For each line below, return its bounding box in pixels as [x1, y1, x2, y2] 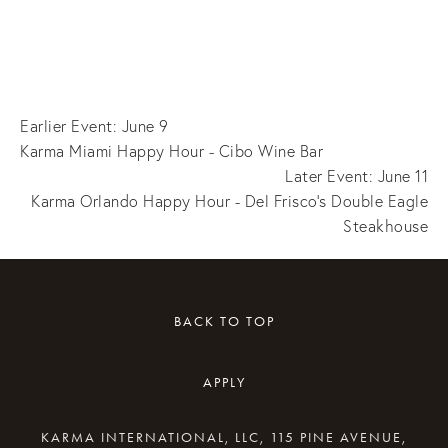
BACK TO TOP [173, 313, 275, 330]
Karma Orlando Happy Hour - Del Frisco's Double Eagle [31, 190, 428, 211]
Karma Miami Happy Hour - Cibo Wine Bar [20, 140, 323, 161]
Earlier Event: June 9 [20, 115, 169, 136]
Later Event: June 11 [285, 165, 428, 186]
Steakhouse [343, 215, 428, 236]
